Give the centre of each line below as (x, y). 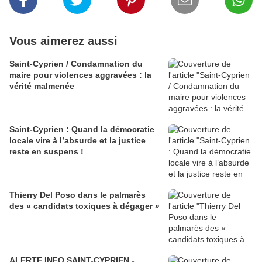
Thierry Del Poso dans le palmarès (77, 195)
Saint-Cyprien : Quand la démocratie (82, 129)
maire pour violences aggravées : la (80, 75)
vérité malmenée (42, 86)
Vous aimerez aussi (63, 41)
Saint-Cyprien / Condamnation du (76, 64)
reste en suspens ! (46, 151)
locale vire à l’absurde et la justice (77, 140)
